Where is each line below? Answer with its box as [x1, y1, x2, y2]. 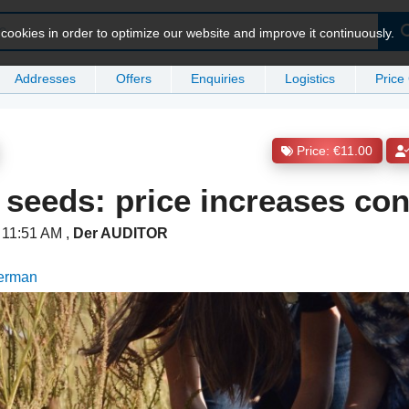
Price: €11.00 [297, 144, 373, 159]
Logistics [285, 70, 336, 86]
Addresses [14, 70, 76, 86]
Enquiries [191, 70, 246, 86]
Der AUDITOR [73, 225, 169, 242]
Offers [115, 70, 152, 86]
